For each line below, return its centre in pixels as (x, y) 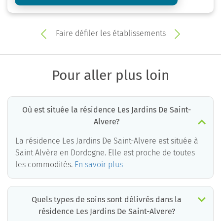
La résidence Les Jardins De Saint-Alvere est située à (107, 141)
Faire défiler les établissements (110, 33)
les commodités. (45, 165)
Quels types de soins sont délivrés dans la (107, 200)
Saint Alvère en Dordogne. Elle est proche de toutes (105, 153)
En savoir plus (99, 165)
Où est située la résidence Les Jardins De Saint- (107, 110)
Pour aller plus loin (110, 75)
